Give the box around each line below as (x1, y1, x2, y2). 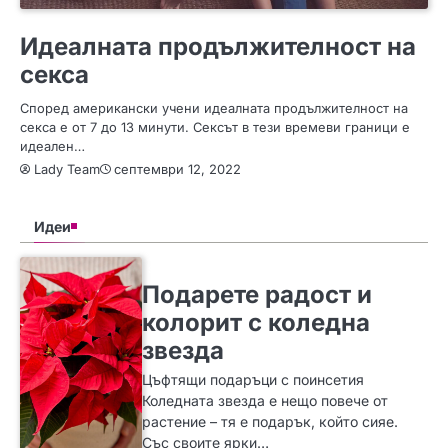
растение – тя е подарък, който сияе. (142, 412, 399, 430)
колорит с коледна (142, 307, 371, 337)
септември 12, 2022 (114, 161, 241, 178)
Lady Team (34, 160, 100, 177)
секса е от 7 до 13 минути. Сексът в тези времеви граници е (20, 118, 410, 135)
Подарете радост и (142, 279, 373, 309)
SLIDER (148, 263, 182, 275)
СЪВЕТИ (26, 15, 67, 27)
